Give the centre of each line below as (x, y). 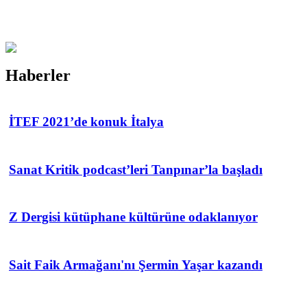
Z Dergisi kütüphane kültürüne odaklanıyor (133, 217)
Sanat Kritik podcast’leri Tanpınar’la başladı (136, 169)
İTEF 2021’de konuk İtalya (86, 122)
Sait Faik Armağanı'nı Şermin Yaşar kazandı (136, 265)
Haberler (38, 75)
